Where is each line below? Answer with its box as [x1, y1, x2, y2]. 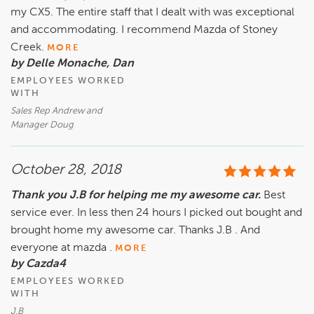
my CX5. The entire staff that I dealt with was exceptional [11, 7, 294, 19]
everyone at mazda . [11, 243, 115, 254]
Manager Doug [11, 121, 74, 130]
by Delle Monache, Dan [11, 58, 134, 70]
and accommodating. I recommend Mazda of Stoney [11, 25, 278, 36]
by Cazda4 [11, 259, 66, 271]
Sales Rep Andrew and [11, 107, 102, 116]
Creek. [11, 42, 44, 54]
